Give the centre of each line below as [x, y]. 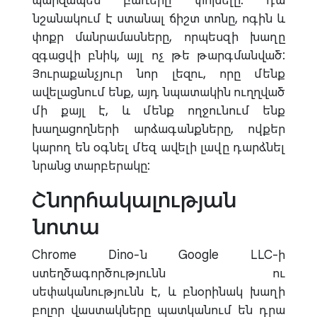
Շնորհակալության [134, 200]
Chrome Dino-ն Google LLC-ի [158, 255]
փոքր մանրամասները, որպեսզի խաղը [158, 37]
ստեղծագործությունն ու [158, 273]
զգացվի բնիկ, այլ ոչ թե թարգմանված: [158, 56]
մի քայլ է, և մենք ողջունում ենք [158, 111]
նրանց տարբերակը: [91, 166]
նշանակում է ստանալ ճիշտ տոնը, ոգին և [158, 19]
